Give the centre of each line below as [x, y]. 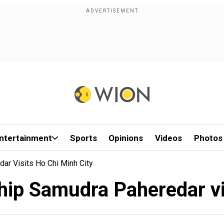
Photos [208, 138]
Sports [83, 138]
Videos [169, 138]
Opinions [126, 138]
